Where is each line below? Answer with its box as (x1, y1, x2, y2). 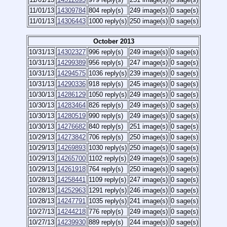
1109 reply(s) (89, 176, 126, 183)
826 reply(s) (89, 101, 123, 109)
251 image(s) (130, 123, 168, 130)
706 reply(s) (89, 133, 123, 141)
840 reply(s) (89, 123, 123, 130)
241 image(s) (130, 197, 168, 205)
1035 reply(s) (89, 197, 127, 205)
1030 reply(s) (89, 144, 127, 152)
